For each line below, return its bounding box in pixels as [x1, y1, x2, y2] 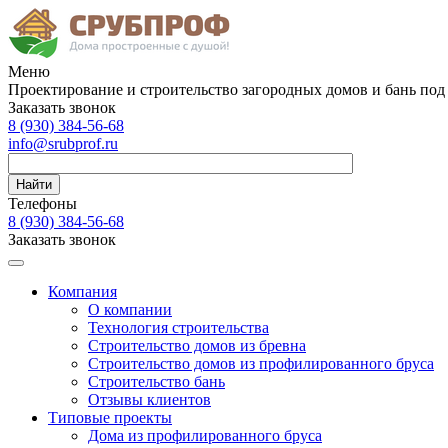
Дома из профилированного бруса [88, 427, 322, 444]
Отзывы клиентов [88, 391, 211, 408]
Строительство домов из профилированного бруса [88, 355, 434, 372]
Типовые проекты [48, 409, 172, 426]
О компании [88, 301, 172, 318]
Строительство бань [88, 373, 225, 390]
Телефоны [8, 195, 77, 212]
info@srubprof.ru [8, 135, 118, 152]
